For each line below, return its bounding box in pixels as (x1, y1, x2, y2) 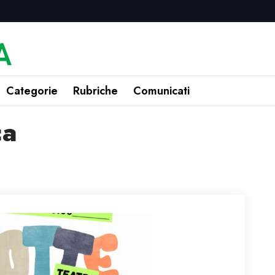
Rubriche (73, 83, 118, 99)
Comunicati (133, 83, 190, 99)
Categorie (6, 83, 58, 99)
